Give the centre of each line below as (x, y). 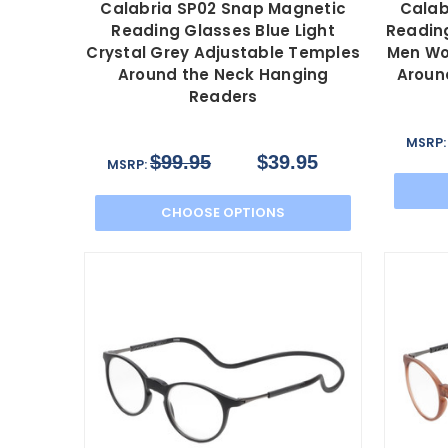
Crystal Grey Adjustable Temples (223, 53)
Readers (223, 97)
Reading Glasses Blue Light (223, 31)
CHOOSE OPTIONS (223, 213)
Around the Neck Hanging (223, 75)
